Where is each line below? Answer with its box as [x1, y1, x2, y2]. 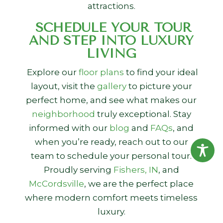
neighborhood [31, 109, 95, 119]
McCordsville [29, 179, 85, 189]
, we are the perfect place [84, 179, 194, 189]
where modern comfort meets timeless [25, 193, 198, 203]
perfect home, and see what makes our [26, 95, 197, 105]
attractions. [87, 1, 135, 11]
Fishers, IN [113, 165, 158, 175]
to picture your [126, 81, 192, 91]
